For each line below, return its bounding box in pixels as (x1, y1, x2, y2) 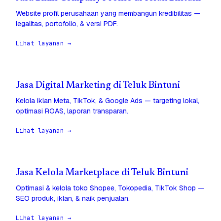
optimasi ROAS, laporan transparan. (16, 107, 128, 116)
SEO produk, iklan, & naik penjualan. (16, 194, 130, 203)
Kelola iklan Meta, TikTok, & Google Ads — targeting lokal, (16, 96, 199, 106)
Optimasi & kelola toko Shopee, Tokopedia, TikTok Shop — (16, 184, 204, 193)
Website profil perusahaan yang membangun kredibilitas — (16, 9, 200, 18)
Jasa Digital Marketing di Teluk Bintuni (16, 81, 180, 91)
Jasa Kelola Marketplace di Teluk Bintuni (16, 168, 188, 178)
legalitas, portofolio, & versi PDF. (16, 19, 118, 29)
